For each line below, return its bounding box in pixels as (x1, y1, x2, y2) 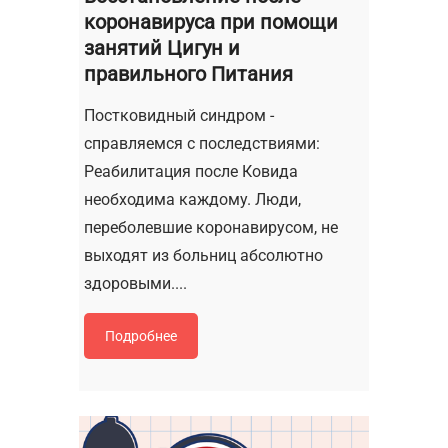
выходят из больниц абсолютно (84, 246, 323, 266)
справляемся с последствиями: (84, 134, 320, 154)
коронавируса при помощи (84, 10, 338, 35)
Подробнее (105, 328, 177, 345)
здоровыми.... (84, 274, 187, 294)
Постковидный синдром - (84, 106, 274, 126)
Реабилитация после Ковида (84, 162, 298, 182)
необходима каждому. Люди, (84, 190, 301, 210)
